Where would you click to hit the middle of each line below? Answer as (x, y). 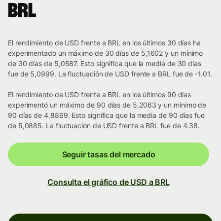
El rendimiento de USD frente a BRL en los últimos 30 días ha (104, 43)
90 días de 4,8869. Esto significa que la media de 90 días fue (106, 115)
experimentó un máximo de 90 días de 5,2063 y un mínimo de (107, 105)
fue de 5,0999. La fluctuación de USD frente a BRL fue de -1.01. (110, 74)
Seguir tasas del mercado (109, 155)
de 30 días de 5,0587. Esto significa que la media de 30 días (105, 64)
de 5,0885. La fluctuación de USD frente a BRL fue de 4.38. (104, 126)
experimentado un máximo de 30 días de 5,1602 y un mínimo (106, 53)
